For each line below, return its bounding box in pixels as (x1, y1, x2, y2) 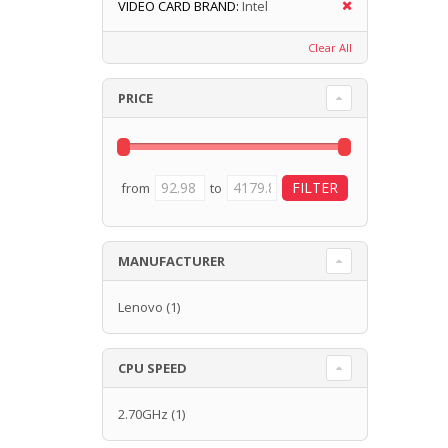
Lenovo (118, 297, 163, 316)
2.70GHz (118, 404, 168, 423)
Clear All (307, 39, 352, 55)
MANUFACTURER (118, 251, 225, 270)
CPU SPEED (118, 358, 187, 377)
